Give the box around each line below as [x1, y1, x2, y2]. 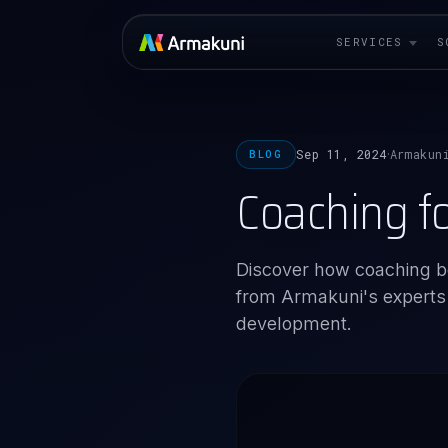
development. [236, 313, 352, 334]
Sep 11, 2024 [295, 146, 387, 162]
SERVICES [336, 34, 403, 49]
